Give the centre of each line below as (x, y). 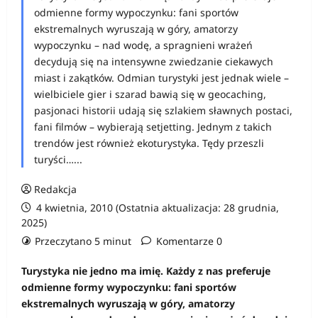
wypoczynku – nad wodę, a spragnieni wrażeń (143, 45)
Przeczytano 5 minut (83, 241)
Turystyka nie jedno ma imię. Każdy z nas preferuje (146, 271)
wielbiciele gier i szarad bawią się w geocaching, (150, 94)
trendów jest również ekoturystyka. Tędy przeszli (149, 143)
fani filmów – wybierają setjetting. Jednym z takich (153, 127)
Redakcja (55, 189)
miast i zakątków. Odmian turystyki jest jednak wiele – (161, 78)
